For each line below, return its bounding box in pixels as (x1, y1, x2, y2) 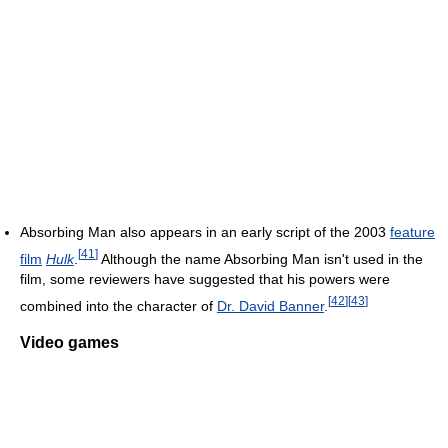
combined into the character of (20, 297, 217, 314)
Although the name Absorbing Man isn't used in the (98, 250, 423, 267)
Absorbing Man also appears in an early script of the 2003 (20, 223, 390, 240)
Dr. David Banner (217, 297, 324, 314)
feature (390, 223, 435, 240)
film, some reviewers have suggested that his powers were (20, 271, 390, 288)
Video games (20, 333, 119, 351)
